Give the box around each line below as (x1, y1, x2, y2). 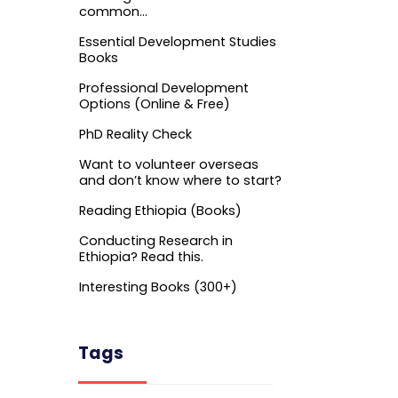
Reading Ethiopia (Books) (79, 201, 242, 219)
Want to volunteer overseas (79, 155, 259, 173)
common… (79, 2, 147, 20)
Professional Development (79, 78, 249, 97)
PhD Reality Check (79, 124, 192, 143)
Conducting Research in (79, 231, 233, 250)
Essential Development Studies (79, 32, 276, 51)
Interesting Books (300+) (79, 277, 237, 296)
